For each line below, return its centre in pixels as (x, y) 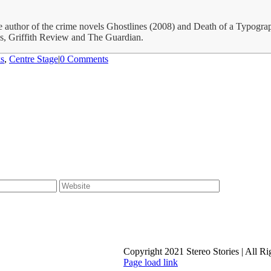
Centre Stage (34, 59)
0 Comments (84, 59)
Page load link (151, 262)
